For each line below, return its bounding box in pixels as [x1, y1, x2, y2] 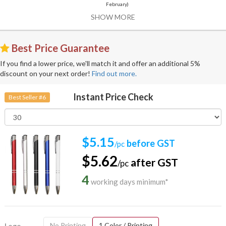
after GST [129, 156, 179, 169]
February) [106, 1, 129, 8]
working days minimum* [89, 177, 169, 187]
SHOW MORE [91, 13, 135, 22]
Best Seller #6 [8, 93, 46, 101]
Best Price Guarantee [10, 42, 109, 54]
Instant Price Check [73, 91, 153, 103]
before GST [125, 138, 176, 149]
